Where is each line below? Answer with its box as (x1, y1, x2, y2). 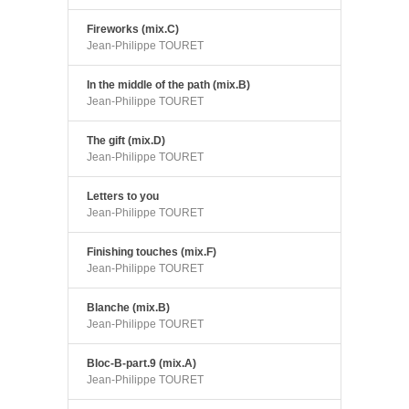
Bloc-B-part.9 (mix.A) (87, 356, 196, 370)
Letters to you (87, 189, 159, 203)
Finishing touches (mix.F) (87, 245, 216, 258)
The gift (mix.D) (87, 133, 165, 147)
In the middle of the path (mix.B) (87, 78, 250, 91)
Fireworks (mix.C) (87, 22, 179, 36)
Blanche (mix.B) (87, 300, 170, 314)
